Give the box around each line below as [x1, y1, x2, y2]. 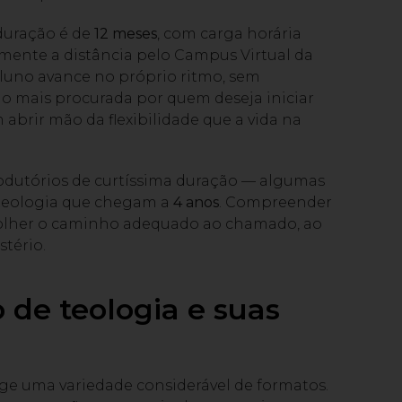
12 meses [94, 25, 157, 43]
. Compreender [219, 194, 332, 212]
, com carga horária [157, 25, 301, 43]
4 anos [173, 194, 219, 212]
